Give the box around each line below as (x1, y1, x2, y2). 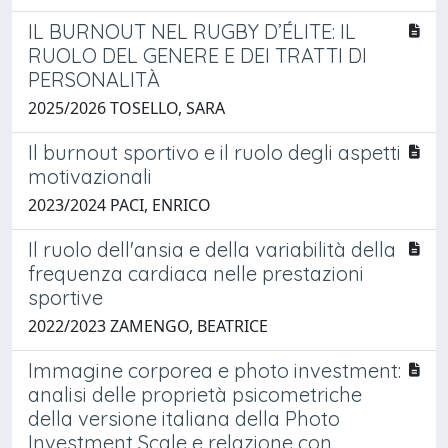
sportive (28, 284, 103, 310)
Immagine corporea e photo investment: (28, 357, 401, 383)
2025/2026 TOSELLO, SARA (28, 96, 225, 119)
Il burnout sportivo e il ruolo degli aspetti (28, 139, 401, 165)
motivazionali (28, 163, 152, 189)
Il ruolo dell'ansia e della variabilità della (28, 236, 396, 262)
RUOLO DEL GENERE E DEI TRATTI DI (28, 42, 367, 68)
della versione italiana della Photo (28, 405, 340, 431)
